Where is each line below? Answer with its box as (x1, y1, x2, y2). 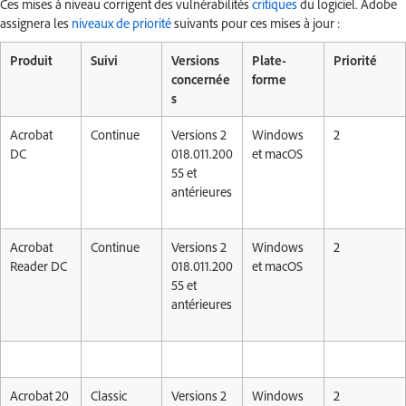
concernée (171, 71, 230, 88)
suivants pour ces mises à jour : (171, 14, 340, 32)
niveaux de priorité (72, 14, 171, 32)
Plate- (252, 52, 286, 69)
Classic (91, 387, 127, 404)
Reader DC (10, 257, 67, 275)
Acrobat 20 (10, 387, 69, 404)
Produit (10, 52, 53, 69)
